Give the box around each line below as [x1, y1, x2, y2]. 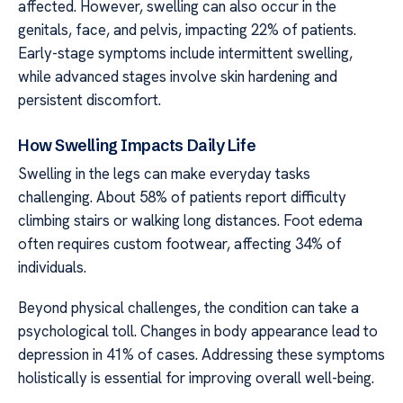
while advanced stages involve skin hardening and [18, 66, 337, 86]
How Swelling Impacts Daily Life [18, 135, 256, 157]
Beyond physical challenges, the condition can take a [18, 297, 359, 318]
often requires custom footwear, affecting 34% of [18, 234, 342, 255]
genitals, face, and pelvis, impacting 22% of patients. [18, 19, 356, 40]
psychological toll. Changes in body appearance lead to [18, 320, 378, 341]
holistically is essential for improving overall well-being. [18, 367, 374, 388]
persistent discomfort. [18, 89, 161, 110]
